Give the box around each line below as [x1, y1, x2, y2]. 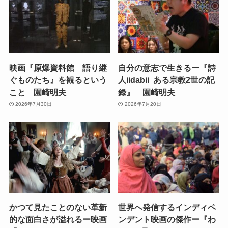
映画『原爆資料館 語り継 [9, 63, 107, 72]
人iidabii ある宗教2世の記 [118, 75, 215, 84]
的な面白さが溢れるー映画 [9, 215, 107, 224]
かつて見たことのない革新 [9, 203, 107, 212]
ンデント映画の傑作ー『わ [118, 215, 216, 224]
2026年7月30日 [15, 101, 52, 107]
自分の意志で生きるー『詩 [118, 63, 216, 72]
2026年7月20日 [124, 101, 161, 107]
